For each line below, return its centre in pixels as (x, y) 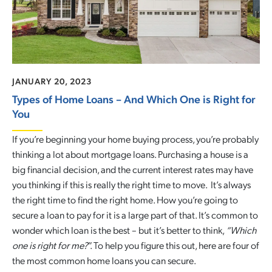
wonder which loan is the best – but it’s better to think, (119, 230)
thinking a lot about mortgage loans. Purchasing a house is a (130, 154)
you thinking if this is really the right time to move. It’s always (131, 184)
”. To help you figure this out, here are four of (174, 245)
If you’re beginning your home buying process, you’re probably (135, 139)
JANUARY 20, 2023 (52, 81)
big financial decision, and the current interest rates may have (133, 169)
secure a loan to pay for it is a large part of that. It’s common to (135, 215)
